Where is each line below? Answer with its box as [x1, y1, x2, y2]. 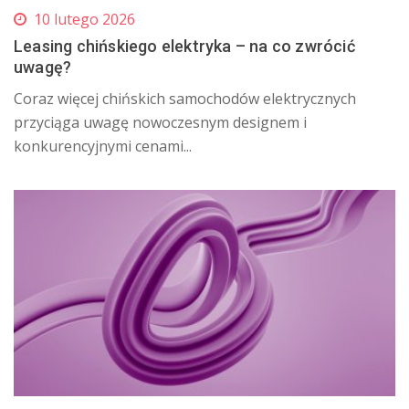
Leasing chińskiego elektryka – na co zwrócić [14, 36, 355, 56]
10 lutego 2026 [34, 8, 135, 29]
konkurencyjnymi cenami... [14, 135, 192, 156]
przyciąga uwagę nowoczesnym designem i [14, 111, 307, 132]
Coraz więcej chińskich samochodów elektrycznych [14, 88, 356, 109]
